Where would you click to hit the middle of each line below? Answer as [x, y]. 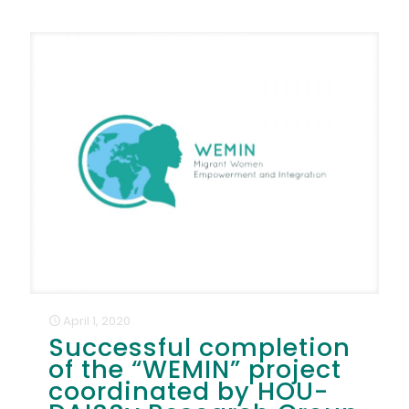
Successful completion [199, 347]
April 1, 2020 [97, 320]
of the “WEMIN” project [195, 369]
